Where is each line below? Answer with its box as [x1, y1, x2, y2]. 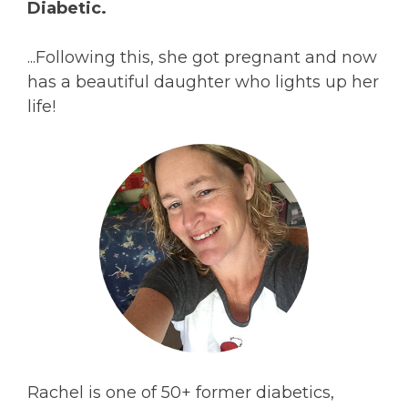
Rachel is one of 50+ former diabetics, [27, 382, 334, 403]
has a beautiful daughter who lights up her [27, 72, 379, 92]
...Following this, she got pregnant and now [27, 47, 377, 67]
